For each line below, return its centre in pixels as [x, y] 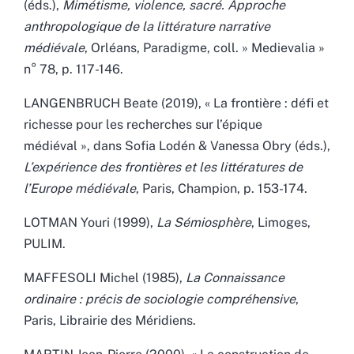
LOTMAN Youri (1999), [90, 222]
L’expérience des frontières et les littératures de [163, 167]
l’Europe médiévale [80, 188]
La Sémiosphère [204, 222]
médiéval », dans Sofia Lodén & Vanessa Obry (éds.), [177, 145]
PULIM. [45, 243]
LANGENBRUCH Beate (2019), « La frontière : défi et [176, 103]
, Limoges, [281, 222]
